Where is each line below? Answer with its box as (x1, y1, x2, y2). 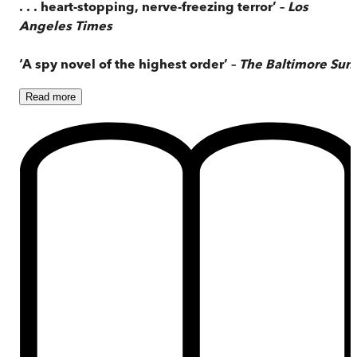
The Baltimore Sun (239, 55, 353, 72)
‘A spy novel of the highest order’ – (19, 55, 239, 72)
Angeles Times (19, 17, 112, 33)
